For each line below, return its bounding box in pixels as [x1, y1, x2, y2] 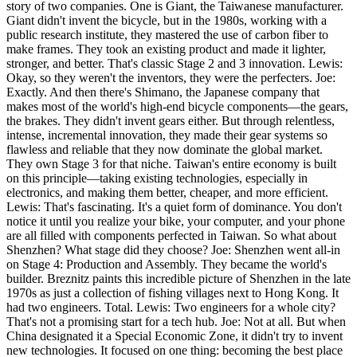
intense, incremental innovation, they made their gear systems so [6, 128, 328, 143]
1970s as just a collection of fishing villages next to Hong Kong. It [6, 286, 339, 300]
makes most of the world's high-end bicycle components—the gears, [6, 100, 348, 114]
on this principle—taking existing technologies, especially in [6, 171, 308, 186]
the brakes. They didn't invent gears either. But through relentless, [6, 114, 335, 128]
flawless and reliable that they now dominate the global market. [6, 143, 323, 157]
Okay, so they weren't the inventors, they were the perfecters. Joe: [6, 71, 335, 85]
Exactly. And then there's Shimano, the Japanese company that [6, 85, 320, 100]
